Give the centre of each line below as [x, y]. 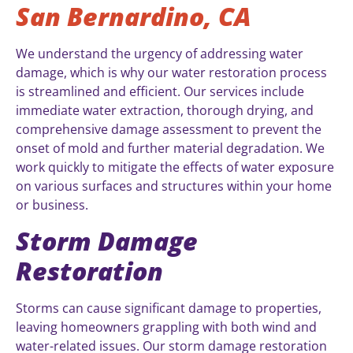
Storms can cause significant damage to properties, [169, 308]
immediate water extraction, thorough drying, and [165, 111]
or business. [52, 205]
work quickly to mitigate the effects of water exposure [175, 167]
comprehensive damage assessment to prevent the [169, 130]
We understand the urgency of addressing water [160, 54]
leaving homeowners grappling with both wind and [166, 327]
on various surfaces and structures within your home [174, 186]
